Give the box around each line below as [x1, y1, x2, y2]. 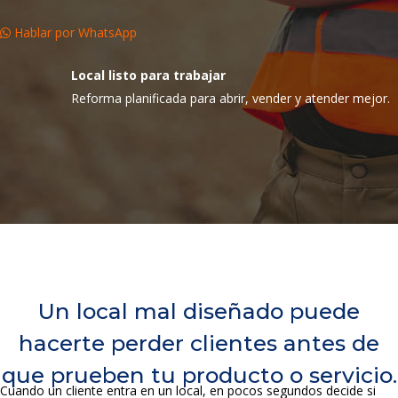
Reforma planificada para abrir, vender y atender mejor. [71, 90, 390, 107]
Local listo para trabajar [71, 67, 226, 84]
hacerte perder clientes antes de [19, 330, 379, 356]
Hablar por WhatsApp [11, 24, 137, 41]
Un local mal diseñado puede [38, 298, 360, 324]
